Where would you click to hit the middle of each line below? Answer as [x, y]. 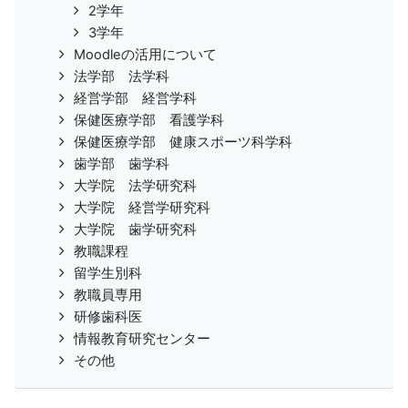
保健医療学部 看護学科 [149, 121]
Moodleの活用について [145, 55]
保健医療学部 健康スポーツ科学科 [183, 143]
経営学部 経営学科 [135, 99]
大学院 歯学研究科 [135, 230]
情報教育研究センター [142, 339]
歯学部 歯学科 [122, 164]
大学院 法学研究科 [135, 186]
